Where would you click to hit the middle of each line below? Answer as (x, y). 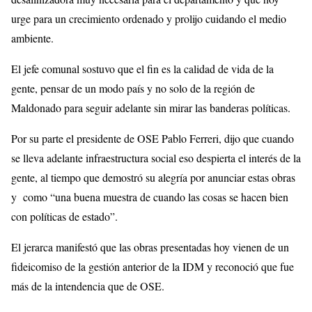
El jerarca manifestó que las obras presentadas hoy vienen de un (150, 247)
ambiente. (32, 38)
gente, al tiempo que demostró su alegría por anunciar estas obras (153, 178)
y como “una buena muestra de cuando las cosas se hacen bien (150, 197)
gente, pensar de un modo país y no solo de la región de (133, 88)
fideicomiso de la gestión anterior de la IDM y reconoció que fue (153, 267)
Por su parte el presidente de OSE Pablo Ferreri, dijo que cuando (153, 139)
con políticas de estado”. (64, 217)
